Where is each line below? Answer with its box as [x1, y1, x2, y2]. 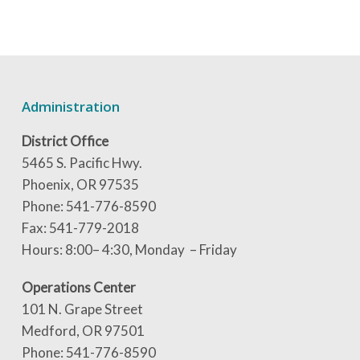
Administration [21, 97, 120, 116]
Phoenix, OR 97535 [21, 176, 139, 193]
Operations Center [21, 279, 136, 296]
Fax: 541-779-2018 [21, 219, 139, 236]
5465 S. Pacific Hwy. [21, 154, 142, 171]
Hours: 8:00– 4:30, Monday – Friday [21, 241, 237, 258]
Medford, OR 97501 [21, 322, 145, 339]
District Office [21, 133, 108, 149]
